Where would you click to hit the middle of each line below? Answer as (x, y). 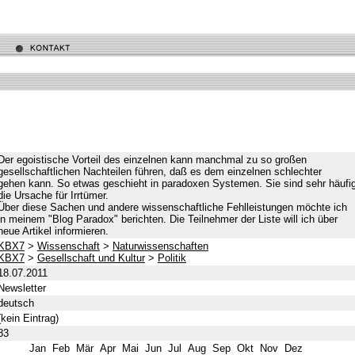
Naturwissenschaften (160, 246)
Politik (172, 258)
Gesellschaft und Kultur (91, 258)
